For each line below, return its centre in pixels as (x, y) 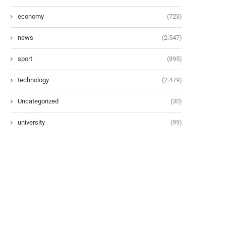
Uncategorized (38, 101)
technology (33, 80)
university (31, 122)
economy (31, 16)
